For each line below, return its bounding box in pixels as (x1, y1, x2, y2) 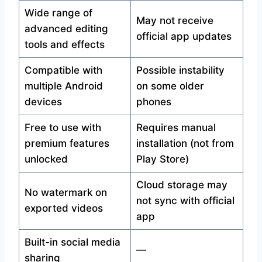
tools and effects (24, 39, 105, 51)
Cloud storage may (136, 179, 227, 191)
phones (136, 96, 171, 108)
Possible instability (136, 64, 225, 77)
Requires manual (136, 122, 216, 134)
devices (24, 96, 62, 108)
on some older (136, 80, 204, 92)
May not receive (136, 15, 213, 27)
